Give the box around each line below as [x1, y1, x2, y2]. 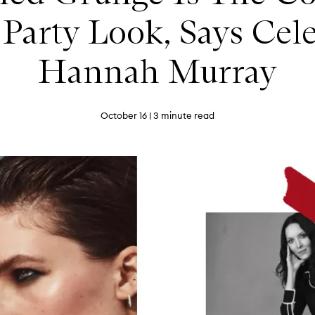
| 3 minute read [147, 110, 214, 121]
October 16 [101, 110, 147, 121]
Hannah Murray [38, 51, 277, 92]
